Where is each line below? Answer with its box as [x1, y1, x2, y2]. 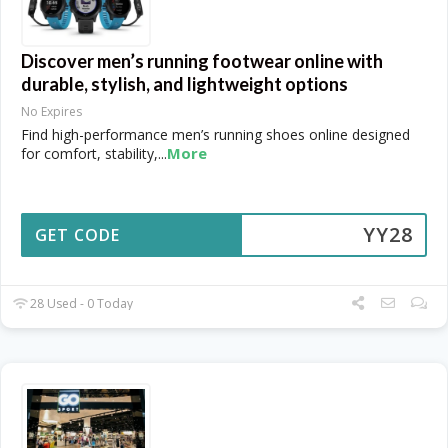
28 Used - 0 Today [27, 294, 134, 312]
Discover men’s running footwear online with [21, 49, 383, 72]
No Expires [21, 102, 82, 120]
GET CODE [35, 223, 120, 246]
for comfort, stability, [21, 143, 158, 163]
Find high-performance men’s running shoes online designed [21, 124, 410, 144]
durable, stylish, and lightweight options [21, 72, 348, 95]
